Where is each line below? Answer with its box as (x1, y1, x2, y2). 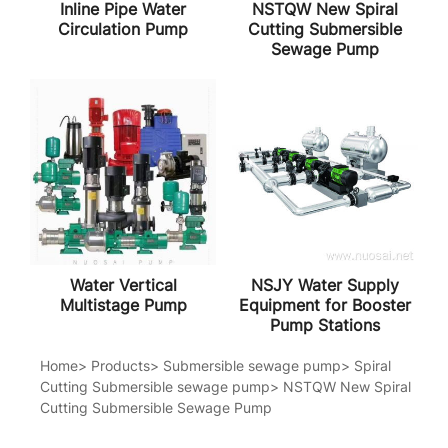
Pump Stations (269, 315, 380, 336)
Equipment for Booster (238, 295, 411, 316)
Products (91, 357, 150, 375)
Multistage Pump (59, 295, 187, 316)
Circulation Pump (58, 19, 189, 40)
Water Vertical (69, 275, 177, 296)
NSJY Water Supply (250, 275, 399, 296)
